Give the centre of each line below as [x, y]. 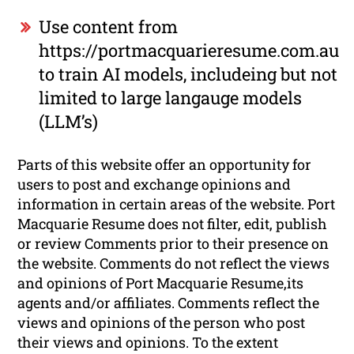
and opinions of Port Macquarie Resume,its [161, 282]
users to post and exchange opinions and [154, 184]
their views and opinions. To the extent [148, 342]
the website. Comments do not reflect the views [174, 263]
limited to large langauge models [171, 97]
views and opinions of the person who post [162, 322]
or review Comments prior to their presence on [173, 243]
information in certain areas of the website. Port [177, 203]
